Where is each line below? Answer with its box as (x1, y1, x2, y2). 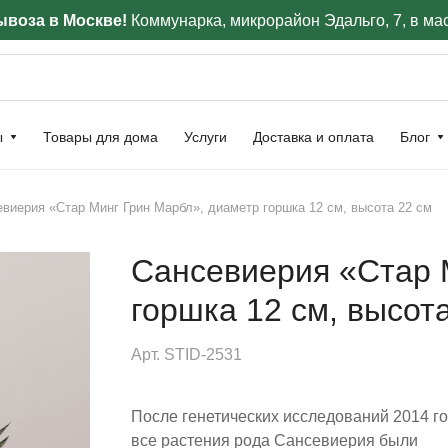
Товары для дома (43, 129, 158, 145)
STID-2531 (163, 346, 242, 363)
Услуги (184, 129, 227, 145)
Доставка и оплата (253, 129, 374, 145)
